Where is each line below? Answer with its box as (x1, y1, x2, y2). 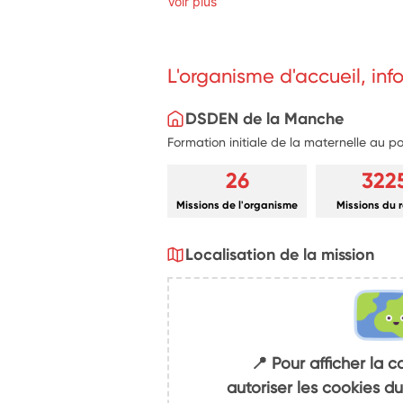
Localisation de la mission (185, 244, 375, 264)
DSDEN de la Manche (185, 108, 345, 129)
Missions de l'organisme (176, 198, 299, 211)
